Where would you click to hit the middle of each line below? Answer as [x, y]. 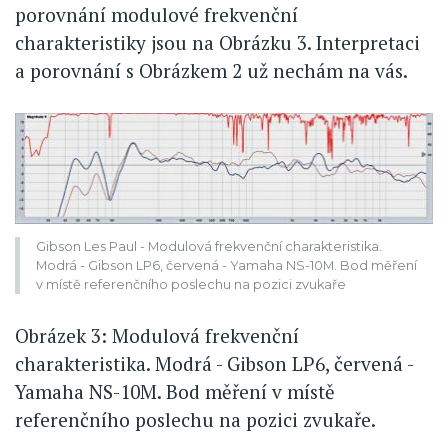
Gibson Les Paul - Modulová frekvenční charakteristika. [209, 246]
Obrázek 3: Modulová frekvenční [157, 336]
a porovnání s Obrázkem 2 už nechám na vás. [211, 70]
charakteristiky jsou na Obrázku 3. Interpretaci [217, 42]
